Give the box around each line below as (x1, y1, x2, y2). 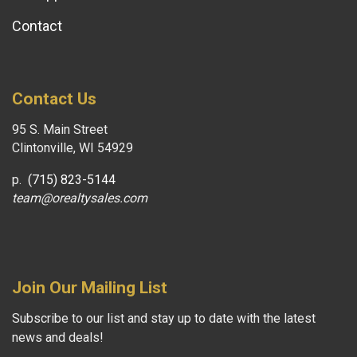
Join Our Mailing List (12, 277, 167, 297)
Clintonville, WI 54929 (12, 139, 133, 155)
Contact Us (12, 88, 96, 108)
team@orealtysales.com (12, 190, 147, 206)
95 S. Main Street (12, 121, 108, 137)
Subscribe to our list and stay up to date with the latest (12, 310, 316, 326)
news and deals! (12, 329, 104, 345)
